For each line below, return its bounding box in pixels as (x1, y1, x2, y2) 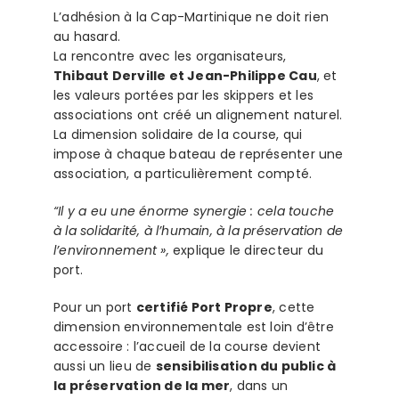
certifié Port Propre (135, 298, 273, 317)
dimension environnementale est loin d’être (53, 318, 334, 337)
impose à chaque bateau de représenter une (53, 145, 344, 164)
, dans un (230, 377, 289, 395)
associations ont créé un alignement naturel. (53, 106, 343, 125)
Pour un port (53, 298, 136, 317)
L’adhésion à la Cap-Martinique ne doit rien (53, 8, 330, 27)
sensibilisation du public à (155, 357, 337, 376)
